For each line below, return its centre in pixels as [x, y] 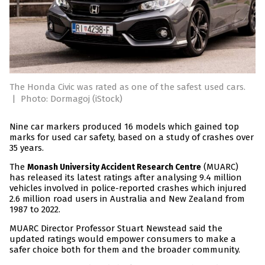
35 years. [27, 148]
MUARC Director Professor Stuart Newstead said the [116, 229]
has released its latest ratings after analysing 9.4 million [126, 178]
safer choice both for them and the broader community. [125, 250]
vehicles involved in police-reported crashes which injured [128, 188]
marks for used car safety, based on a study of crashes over [132, 138]
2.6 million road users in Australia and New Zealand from [127, 199]
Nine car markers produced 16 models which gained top [124, 127]
